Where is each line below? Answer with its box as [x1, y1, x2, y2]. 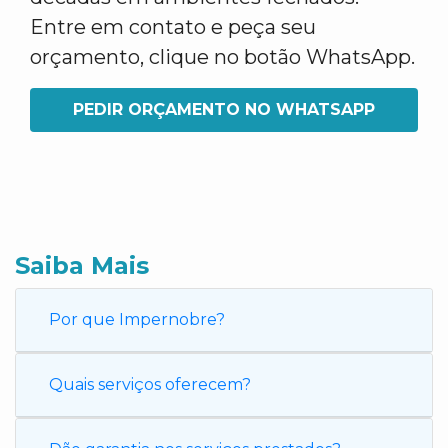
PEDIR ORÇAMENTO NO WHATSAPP [73, 100, 375, 119]
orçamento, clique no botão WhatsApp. [30, 45, 415, 69]
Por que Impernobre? [49, 310, 225, 329]
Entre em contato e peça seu [30, 15, 316, 39]
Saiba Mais [15, 251, 149, 280]
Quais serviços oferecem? [49, 375, 251, 394]
